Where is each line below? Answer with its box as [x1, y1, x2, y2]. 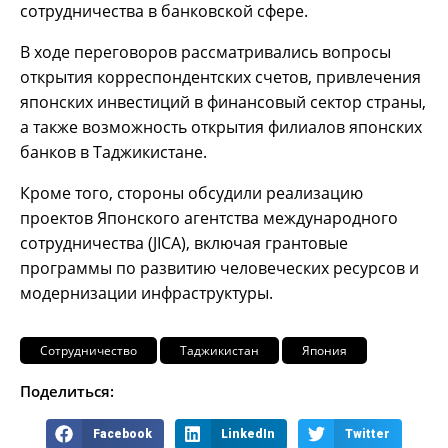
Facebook [92, 426, 152, 441]
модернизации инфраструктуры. [20, 281, 273, 304]
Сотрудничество [40, 341, 137, 359]
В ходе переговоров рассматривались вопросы [20, 40, 391, 63]
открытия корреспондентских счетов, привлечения [20, 65, 421, 88]
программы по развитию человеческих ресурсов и [20, 256, 419, 279]
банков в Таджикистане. [20, 140, 207, 163]
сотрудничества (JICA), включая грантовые [20, 231, 348, 254]
